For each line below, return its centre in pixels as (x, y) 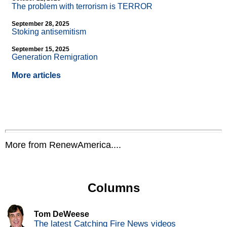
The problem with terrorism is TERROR (82, 7)
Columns (113, 188)
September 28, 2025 (41, 24)
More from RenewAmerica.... (63, 145)
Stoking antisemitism (49, 32)
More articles (36, 75)
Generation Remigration (55, 57)
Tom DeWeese (62, 214)
